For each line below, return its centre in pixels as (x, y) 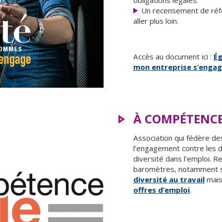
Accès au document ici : (173, 56)
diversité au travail (169, 179)
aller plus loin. (156, 21)
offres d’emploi (162, 190)
